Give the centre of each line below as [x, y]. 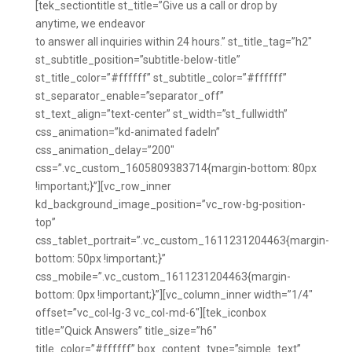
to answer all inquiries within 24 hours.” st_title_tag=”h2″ [173, 42]
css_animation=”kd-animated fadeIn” [127, 132]
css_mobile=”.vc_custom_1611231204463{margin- [163, 277]
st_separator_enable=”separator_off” [129, 96]
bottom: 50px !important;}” [100, 258]
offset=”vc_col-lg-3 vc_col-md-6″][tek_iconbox [150, 313]
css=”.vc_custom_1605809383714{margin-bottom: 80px [176, 168]
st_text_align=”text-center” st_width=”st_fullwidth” [161, 114]
